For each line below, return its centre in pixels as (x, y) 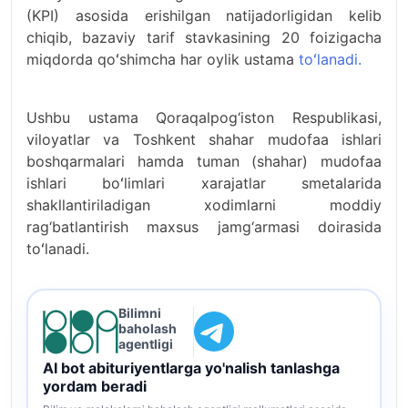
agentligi (145, 343)
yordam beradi (94, 386)
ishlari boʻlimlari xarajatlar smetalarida (204, 183)
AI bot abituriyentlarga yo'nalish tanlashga (191, 367)
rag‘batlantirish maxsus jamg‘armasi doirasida (204, 227)
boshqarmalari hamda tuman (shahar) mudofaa (204, 161)
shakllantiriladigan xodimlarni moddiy (204, 205)
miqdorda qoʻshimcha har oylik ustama (160, 59)
